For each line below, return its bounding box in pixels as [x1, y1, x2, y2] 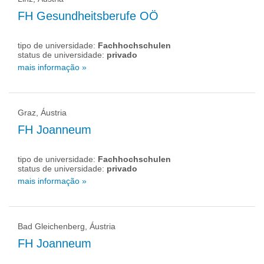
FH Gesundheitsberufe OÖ [18, 9, 159, 22]
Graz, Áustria [18, 108, 67, 117]
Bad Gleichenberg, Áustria [18, 222, 115, 231]
